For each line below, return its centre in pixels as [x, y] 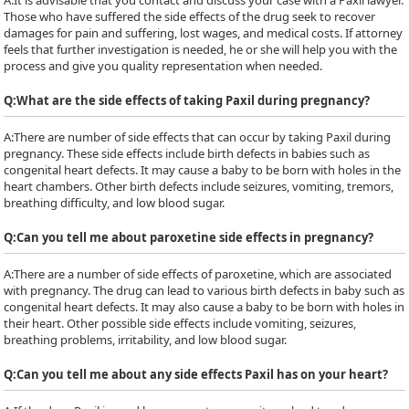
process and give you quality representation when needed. [163, 66]
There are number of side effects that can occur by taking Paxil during [203, 137]
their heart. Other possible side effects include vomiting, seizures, [180, 323]
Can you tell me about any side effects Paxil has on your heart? [203, 374]
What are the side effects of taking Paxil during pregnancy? [194, 100]
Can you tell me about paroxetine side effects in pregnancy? [195, 237]
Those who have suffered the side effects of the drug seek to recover [190, 16]
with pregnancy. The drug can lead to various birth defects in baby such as [204, 290]
